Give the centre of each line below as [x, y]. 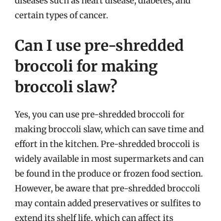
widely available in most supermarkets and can [109, 159]
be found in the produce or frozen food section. [109, 174]
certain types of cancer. [61, 15]
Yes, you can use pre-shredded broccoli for [100, 114]
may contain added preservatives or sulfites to [108, 203]
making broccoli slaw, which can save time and [109, 129]
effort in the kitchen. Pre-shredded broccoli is [107, 144]
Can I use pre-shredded [99, 45]
